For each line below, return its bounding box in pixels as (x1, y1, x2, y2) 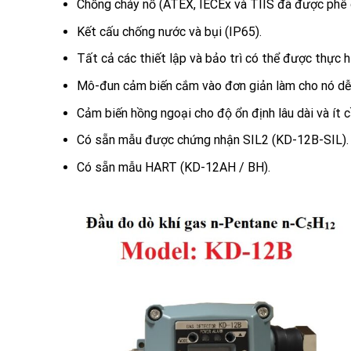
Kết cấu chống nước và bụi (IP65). (76, 24, 262, 39)
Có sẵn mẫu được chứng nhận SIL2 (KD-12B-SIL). (76, 132, 349, 148)
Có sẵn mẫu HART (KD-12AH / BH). (76, 159, 270, 175)
